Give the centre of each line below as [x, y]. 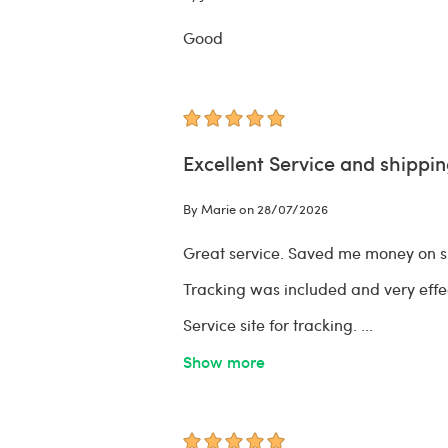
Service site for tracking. [269, 325]
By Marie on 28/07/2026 [255, 209]
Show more [223, 361]
